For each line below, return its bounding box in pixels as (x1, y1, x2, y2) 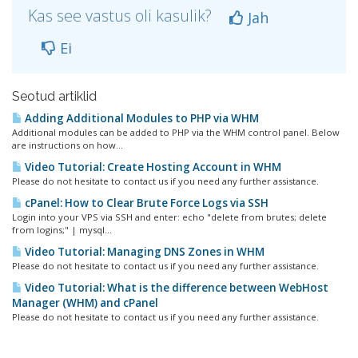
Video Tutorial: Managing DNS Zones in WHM (22, 245, 265, 259)
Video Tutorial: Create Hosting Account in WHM (22, 160, 281, 174)
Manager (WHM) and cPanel (12, 296, 158, 310)
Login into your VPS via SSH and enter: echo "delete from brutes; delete (12, 211, 327, 223)
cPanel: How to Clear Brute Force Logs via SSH (22, 196, 268, 210)
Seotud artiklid (12, 89, 97, 104)
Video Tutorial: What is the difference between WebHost (22, 280, 328, 295)
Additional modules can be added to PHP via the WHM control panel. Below (12, 126, 340, 138)
